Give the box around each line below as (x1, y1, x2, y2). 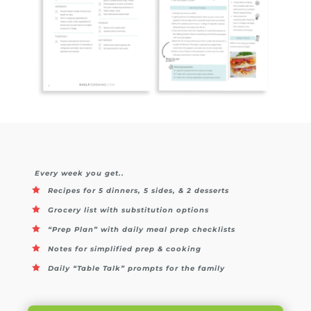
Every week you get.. (35, 169, 124, 178)
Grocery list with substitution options (48, 205, 209, 215)
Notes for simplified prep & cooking (48, 244, 204, 254)
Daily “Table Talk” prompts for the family (48, 264, 225, 274)
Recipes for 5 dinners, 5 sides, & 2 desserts (48, 186, 229, 196)
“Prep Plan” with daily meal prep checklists (48, 225, 235, 235)
